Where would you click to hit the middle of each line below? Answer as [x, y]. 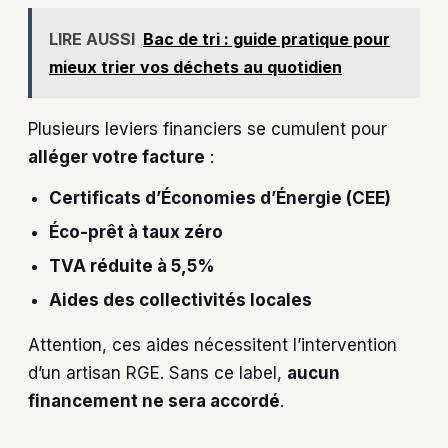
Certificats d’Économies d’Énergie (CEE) [220, 197]
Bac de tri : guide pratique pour [266, 39]
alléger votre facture [116, 157]
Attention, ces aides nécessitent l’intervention [212, 344]
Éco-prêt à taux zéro [136, 231]
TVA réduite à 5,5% [132, 265]
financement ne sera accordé [154, 400]
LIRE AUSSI [92, 39]
